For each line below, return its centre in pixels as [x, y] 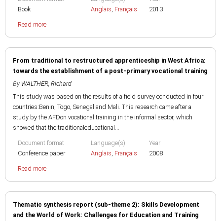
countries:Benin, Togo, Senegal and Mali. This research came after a [102, 107]
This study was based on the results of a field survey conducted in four [108, 96]
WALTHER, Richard [46, 84]
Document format [41, 143]
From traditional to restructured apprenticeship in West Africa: [109, 60]
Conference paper [41, 153]
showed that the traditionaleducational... [66, 128]
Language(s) [108, 143]
